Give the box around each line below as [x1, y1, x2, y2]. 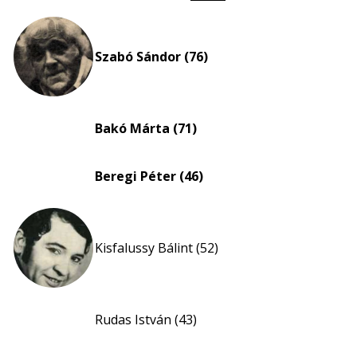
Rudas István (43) [95, 311, 197, 328]
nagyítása [206, 36, 265, 54]
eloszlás [206, 17, 255, 35]
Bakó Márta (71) [95, 120, 197, 137]
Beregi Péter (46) [95, 167, 203, 185]
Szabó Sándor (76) [95, 48, 208, 65]
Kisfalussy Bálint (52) [95, 239, 218, 257]
